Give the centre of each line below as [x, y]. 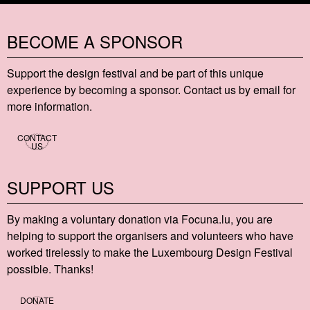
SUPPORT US [61, 187]
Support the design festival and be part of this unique [135, 73]
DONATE [37, 300]
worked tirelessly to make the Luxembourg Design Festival [150, 252]
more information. [49, 106]
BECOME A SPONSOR [95, 41]
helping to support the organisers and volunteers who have [150, 235]
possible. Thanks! [50, 268]
